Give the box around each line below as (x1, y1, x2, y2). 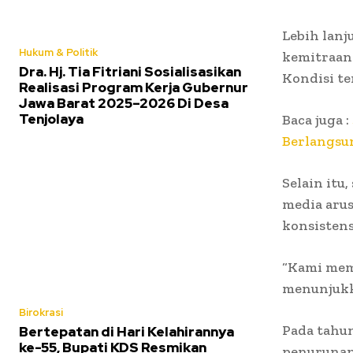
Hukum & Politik (19, 45, 98, 59)
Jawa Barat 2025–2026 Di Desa (19, 94, 229, 112)
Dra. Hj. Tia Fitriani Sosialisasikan (19, 62, 241, 80)
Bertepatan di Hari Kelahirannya (19, 323, 234, 341)
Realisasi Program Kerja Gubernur (19, 78, 248, 96)
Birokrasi (19, 306, 63, 320)
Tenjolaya (19, 110, 86, 128)
